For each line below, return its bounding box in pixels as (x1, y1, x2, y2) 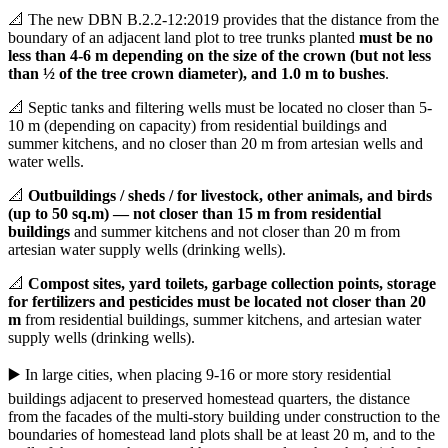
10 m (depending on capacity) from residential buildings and (8, 117, 387, 135)
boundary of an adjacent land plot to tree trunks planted (8, 29, 359, 47)
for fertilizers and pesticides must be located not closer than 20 (8, 293, 426, 311)
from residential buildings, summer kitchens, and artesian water (21, 311, 421, 329)
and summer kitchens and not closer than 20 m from (74, 223, 400, 241)
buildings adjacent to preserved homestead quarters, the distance (8, 390, 410, 408)
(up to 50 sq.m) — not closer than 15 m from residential (8, 205, 381, 223)
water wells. (8, 153, 84, 171)
